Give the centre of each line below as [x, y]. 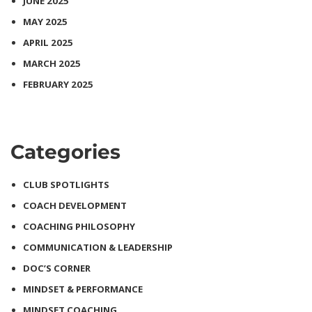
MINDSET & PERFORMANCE [83, 289]
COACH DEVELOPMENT [75, 205]
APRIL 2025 [48, 42]
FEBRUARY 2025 [58, 84]
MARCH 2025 [52, 63]
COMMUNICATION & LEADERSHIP [98, 247]
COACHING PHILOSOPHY [79, 226]
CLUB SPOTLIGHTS [66, 184]
